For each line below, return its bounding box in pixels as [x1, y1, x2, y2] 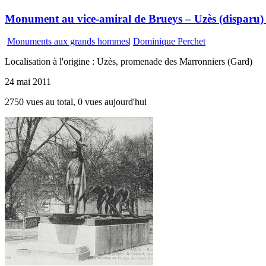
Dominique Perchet [133, 36, 205, 47]
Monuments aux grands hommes [7, 36, 129, 47]
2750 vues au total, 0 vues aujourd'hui [5, 97, 147, 107]
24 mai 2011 [5, 77, 51, 87]
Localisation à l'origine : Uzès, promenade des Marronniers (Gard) [5, 56, 252, 67]
